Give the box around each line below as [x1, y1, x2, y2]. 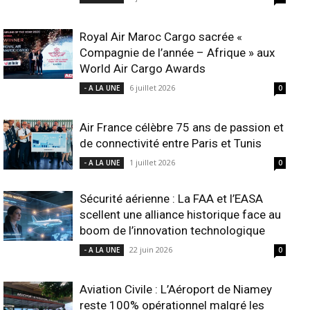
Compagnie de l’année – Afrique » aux [80, 45, 275, 60]
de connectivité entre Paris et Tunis [80, 136, 262, 150]
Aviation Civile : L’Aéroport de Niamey [80, 282, 272, 296]
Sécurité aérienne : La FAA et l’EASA [80, 191, 263, 206]
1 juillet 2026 [129, 156, 175, 167]
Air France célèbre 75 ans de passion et [80, 120, 284, 134]
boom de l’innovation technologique [80, 223, 265, 237]
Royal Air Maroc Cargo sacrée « [80, 29, 242, 44]
